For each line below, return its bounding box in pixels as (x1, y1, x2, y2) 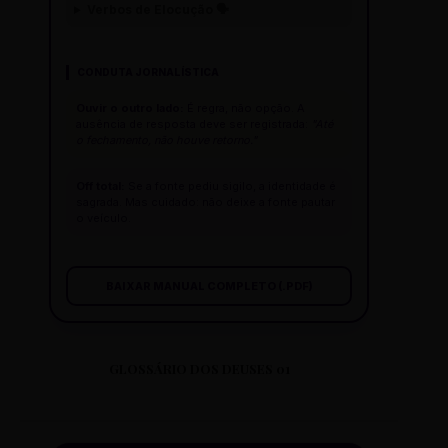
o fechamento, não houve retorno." (76, 133, 257, 148)
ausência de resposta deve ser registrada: (76, 117, 311, 132)
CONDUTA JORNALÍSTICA (77, 66, 219, 79)
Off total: (76, 179, 125, 194)
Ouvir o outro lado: (76, 101, 184, 116)
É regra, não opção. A (184, 101, 305, 116)
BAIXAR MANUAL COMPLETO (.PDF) (105, 279, 313, 294)
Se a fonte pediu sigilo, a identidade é (125, 179, 336, 194)
